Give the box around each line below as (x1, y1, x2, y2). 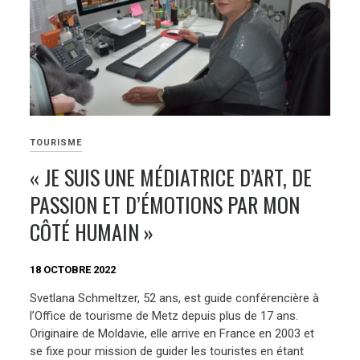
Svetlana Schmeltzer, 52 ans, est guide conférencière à (30, 291, 320, 306)
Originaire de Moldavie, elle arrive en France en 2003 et (30, 326, 315, 342)
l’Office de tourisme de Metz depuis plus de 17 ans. (30, 309, 299, 324)
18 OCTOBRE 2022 (30, 263, 117, 276)
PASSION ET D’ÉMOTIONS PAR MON (30, 188, 301, 220)
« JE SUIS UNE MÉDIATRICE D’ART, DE (30, 161, 313, 193)
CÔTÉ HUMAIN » (30, 215, 154, 247)
